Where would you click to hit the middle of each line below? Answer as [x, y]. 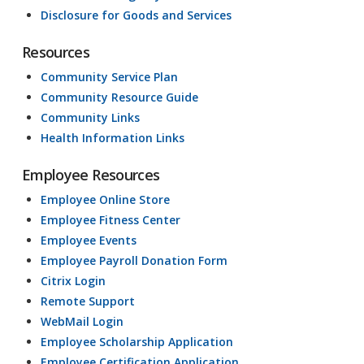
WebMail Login [82, 321]
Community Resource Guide [120, 97]
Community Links [91, 117]
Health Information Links [113, 137]
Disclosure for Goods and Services [136, 15]
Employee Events [89, 240]
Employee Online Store [106, 199]
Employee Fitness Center [111, 219]
